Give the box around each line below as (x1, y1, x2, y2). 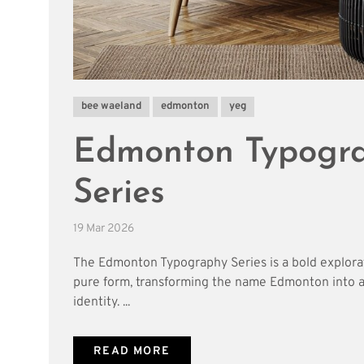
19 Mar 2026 (73, 222, 134, 236)
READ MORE (93, 344, 171, 359)
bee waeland (81, 100, 141, 114)
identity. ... (73, 294, 130, 311)
